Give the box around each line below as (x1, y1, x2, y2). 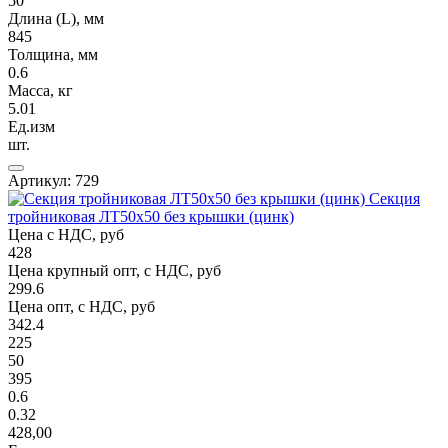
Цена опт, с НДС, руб (8, 297, 155, 315)
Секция (369, 189, 420, 207)
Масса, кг (8, 81, 73, 99)
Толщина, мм (8, 45, 98, 63)
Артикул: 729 (8, 171, 99, 189)
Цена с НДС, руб (8, 225, 124, 243)
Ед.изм (8, 117, 55, 135)
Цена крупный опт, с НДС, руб (8, 261, 221, 279)
